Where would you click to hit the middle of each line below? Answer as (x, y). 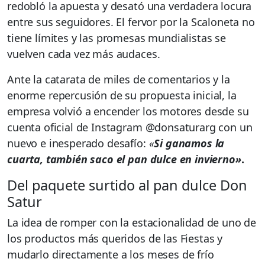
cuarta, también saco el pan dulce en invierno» (124, 159)
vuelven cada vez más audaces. (84, 54)
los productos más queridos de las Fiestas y (115, 238)
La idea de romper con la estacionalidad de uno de (132, 222)
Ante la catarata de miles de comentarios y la (119, 79)
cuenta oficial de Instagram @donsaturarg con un (130, 127)
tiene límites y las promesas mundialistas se (117, 38)
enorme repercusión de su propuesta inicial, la (122, 95)
